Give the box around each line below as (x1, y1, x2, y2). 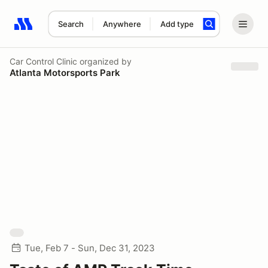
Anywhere (102, 19, 141, 29)
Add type (160, 19, 194, 29)
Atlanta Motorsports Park (10, 66, 120, 78)
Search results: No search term (14, 25, 153, 36)
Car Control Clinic (10, 56, 77, 66)
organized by (77, 56, 132, 66)
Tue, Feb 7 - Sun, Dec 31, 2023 (25, 242, 155, 254)
